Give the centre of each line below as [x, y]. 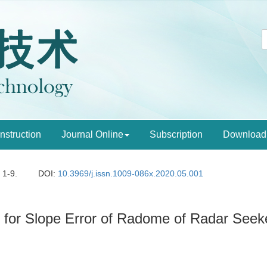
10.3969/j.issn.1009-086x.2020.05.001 [131, 173]
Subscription [176, 134]
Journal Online [92, 134]
